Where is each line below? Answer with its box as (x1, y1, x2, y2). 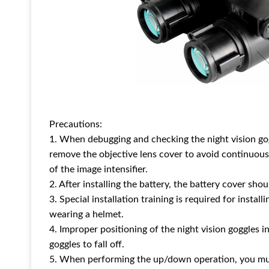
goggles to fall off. (49, 240, 124, 250)
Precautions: (49, 119, 102, 130)
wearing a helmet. (49, 210, 124, 220)
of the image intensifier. (49, 165, 148, 175)
